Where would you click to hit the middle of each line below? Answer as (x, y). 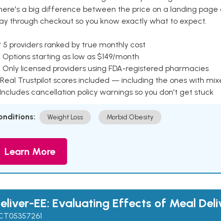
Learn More (30, 151)
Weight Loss (65, 117)
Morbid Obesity (130, 117)
